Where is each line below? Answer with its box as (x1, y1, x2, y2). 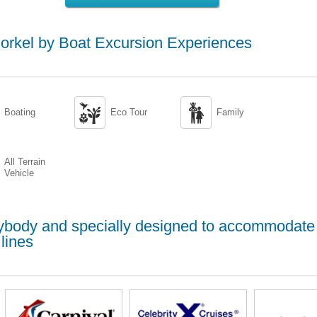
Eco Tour (110, 107, 147, 117)
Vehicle (4, 168, 34, 178)
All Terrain (4, 156, 45, 167)
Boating (4, 107, 35, 117)
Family (217, 107, 244, 117)
